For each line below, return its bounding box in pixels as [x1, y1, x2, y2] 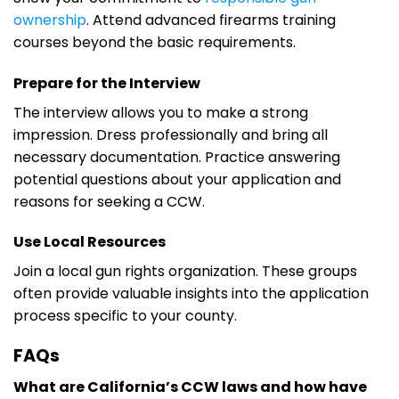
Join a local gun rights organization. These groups [13, 261, 357, 282]
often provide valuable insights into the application [13, 283, 369, 305]
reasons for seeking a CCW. [13, 191, 205, 212]
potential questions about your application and [13, 168, 341, 190]
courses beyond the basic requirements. [13, 31, 296, 53]
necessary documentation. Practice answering [13, 146, 340, 167]
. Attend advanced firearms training [86, 9, 336, 30]
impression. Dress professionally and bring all [13, 124, 328, 145]
